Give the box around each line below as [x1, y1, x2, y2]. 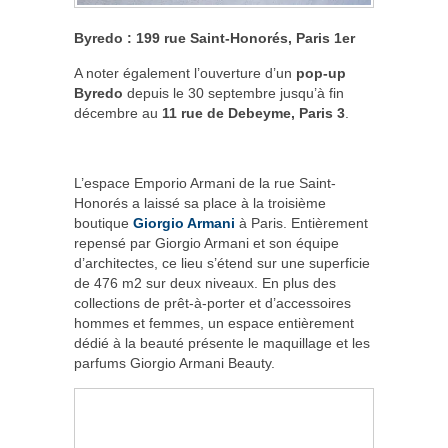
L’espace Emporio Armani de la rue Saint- [74, 175, 336, 192]
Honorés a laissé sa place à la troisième [74, 195, 326, 212]
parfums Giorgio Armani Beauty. [74, 355, 275, 372]
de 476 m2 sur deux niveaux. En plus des [74, 275, 336, 292]
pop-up [296, 65, 346, 82]
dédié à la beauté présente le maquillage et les [74, 335, 370, 352]
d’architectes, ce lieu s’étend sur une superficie [74, 255, 370, 272]
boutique [74, 215, 133, 232]
